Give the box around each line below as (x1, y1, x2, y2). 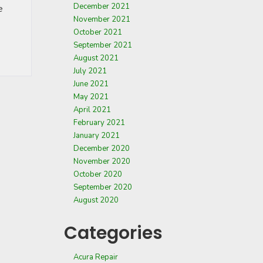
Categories (64, 221, 163, 245)
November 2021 (73, 14, 130, 25)
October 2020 (73, 169, 122, 180)
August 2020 (73, 195, 119, 205)
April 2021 (73, 104, 111, 115)
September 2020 (73, 182, 132, 193)
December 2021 (73, 1, 130, 12)
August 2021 (73, 53, 119, 63)
